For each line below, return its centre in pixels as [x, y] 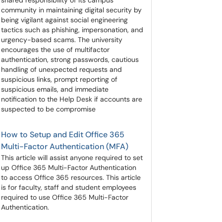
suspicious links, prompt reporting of [59, 79]
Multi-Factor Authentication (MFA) [65, 146]
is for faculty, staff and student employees [69, 187]
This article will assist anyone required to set [72, 158]
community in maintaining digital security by [71, 10]
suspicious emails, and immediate [55, 89]
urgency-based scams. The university [62, 40]
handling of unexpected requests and [61, 69]
